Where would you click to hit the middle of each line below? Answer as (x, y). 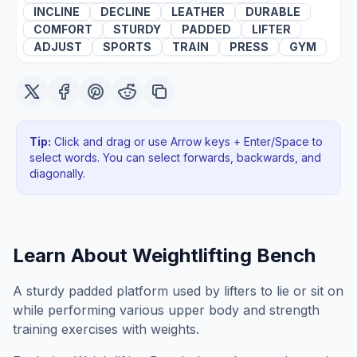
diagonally (56, 173)
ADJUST (58, 47)
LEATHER (198, 12)
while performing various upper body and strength (166, 310)
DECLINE (126, 12)
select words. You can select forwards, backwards (162, 157)
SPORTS (127, 47)
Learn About (73, 255)
